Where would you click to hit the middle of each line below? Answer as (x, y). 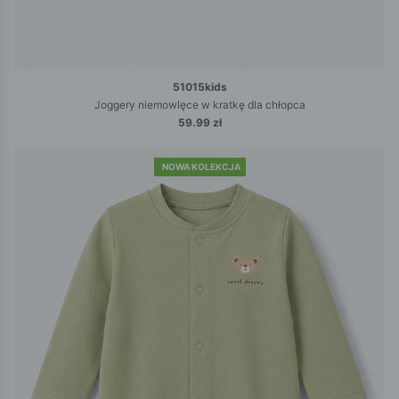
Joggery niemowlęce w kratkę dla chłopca (199, 105)
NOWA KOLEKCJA (201, 167)
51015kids (199, 87)
